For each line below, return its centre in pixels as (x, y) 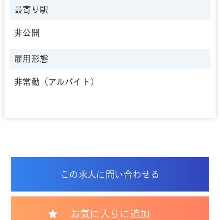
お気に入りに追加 (110, 214)
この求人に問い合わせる (110, 174)
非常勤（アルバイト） (56, 82)
